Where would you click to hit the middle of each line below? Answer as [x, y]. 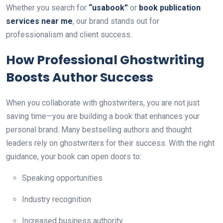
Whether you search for [47, 8]
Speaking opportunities [62, 178]
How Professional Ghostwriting [105, 60]
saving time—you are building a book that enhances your [103, 116]
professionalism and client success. [69, 35]
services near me [39, 21]
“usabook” [108, 8]
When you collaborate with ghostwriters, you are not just [103, 103]
